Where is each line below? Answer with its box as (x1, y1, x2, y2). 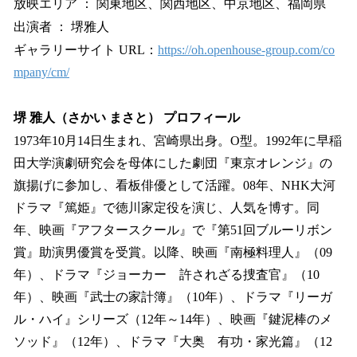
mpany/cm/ (14, 65, 69, 80)
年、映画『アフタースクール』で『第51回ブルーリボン (14, 222, 332, 237)
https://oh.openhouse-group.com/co (158, 43, 335, 57)
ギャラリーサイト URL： (14, 43, 158, 57)
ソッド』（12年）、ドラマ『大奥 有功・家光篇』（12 (14, 334, 332, 348)
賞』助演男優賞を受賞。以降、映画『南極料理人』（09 (14, 245, 332, 259)
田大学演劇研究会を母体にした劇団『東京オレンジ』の (14, 155, 332, 170)
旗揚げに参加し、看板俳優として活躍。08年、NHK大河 (14, 178, 335, 192)
